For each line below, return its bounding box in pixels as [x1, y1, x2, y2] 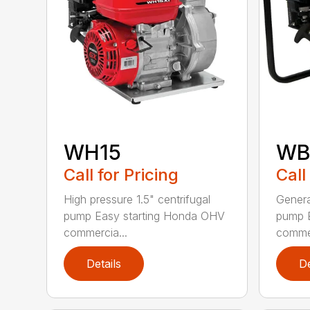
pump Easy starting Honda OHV [64, 209, 226, 224]
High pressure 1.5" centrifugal [64, 192, 211, 207]
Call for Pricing [64, 165, 179, 185]
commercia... [64, 226, 128, 240]
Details [86, 257, 122, 271]
